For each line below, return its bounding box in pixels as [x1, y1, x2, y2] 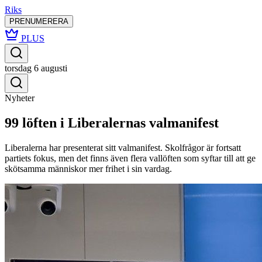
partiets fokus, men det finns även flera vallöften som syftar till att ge [5, 153, 256, 163]
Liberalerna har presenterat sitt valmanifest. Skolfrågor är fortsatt [5, 142, 241, 153]
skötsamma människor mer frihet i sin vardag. [5, 163, 172, 174]
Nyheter [5, 93, 35, 103]
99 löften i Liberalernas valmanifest [5, 115, 219, 130]
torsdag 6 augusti [5, 63, 67, 73]
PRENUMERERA [9, 17, 68, 26]
